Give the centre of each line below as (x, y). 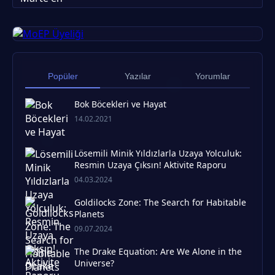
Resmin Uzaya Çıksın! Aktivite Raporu (150, 165)
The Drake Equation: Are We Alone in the (158, 251)
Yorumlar (212, 76)
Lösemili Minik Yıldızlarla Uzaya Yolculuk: (158, 153)
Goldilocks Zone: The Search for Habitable (160, 202)
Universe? (94, 263)
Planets (89, 214)
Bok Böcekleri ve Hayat (120, 104)
